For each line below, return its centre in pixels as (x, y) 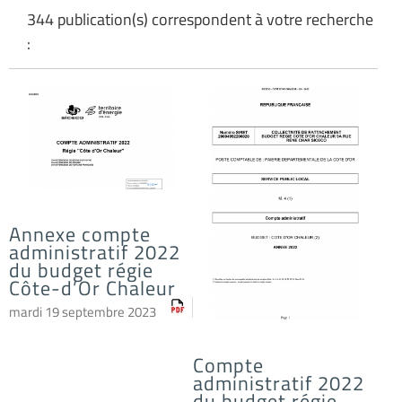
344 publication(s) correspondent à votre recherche (200, 19)
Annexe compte (80, 235)
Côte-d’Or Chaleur (92, 288)
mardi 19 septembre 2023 (83, 312)
